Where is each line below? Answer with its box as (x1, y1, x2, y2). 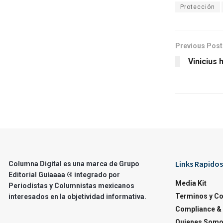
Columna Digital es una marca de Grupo (8, 159, 139, 168)
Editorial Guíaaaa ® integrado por (8, 170, 120, 179)
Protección (180, 3, 215, 10)
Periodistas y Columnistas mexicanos (8, 181, 134, 190)
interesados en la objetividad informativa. (8, 192, 146, 201)
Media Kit (175, 179, 207, 187)
